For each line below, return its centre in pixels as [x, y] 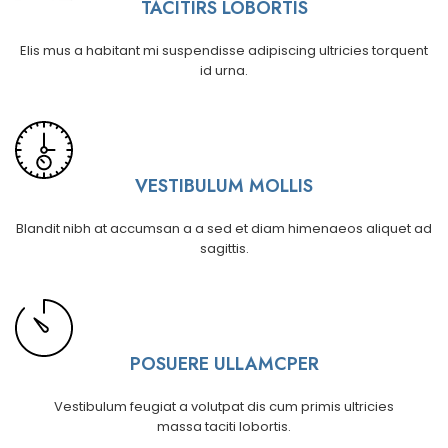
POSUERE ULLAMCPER [224, 364]
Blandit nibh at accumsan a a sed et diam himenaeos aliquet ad [224, 229]
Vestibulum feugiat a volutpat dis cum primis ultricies [224, 407]
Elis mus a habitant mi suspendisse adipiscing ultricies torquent [224, 51]
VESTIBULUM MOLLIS [224, 186]
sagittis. [224, 249]
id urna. [224, 71]
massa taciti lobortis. [224, 427]
